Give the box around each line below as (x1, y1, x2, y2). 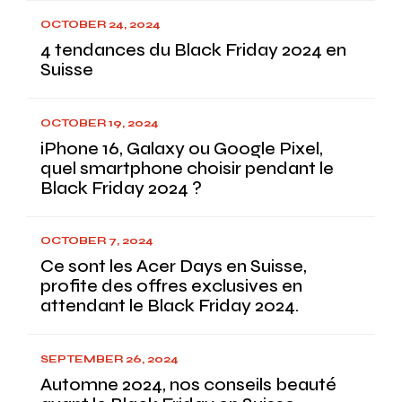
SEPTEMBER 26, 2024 (40, 351, 179, 365)
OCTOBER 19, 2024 (40, 115, 159, 129)
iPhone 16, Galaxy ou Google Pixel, (40, 136, 323, 160)
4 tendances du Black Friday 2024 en (40, 39, 346, 61)
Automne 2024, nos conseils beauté (40, 372, 336, 396)
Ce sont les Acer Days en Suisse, (40, 255, 307, 277)
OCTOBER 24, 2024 (40, 17, 161, 31)
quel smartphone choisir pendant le (40, 156, 334, 179)
